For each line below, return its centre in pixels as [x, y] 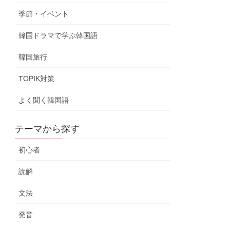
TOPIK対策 [37, 79]
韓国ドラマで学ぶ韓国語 [58, 35]
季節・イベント [44, 14]
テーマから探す [47, 129]
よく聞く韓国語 [44, 100]
